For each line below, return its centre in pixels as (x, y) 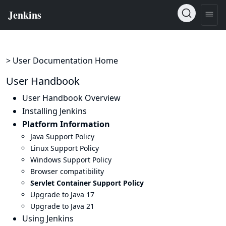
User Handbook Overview (71, 98)
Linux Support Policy (65, 148)
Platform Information (66, 124)
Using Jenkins (48, 218)
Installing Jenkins (54, 111)
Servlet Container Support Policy (87, 183)
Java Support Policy (62, 136)
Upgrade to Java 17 (62, 194)
